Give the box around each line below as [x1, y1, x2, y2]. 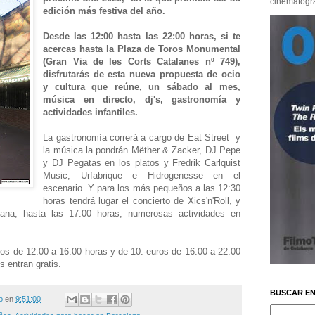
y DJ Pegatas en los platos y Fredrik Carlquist [43, 157, 240, 169]
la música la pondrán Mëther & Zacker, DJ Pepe [43, 145, 240, 156]
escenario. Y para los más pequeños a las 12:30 [43, 183, 240, 194]
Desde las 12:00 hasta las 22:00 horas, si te [43, 31, 240, 42]
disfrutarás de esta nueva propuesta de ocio [43, 69, 240, 80]
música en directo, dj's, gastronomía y [43, 94, 240, 105]
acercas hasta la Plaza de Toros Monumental [43, 44, 240, 55]
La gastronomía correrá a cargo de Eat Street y [43, 132, 240, 143]
